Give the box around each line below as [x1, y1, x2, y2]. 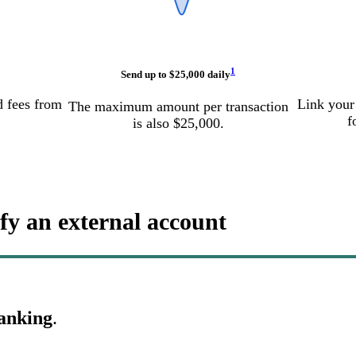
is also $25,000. [132, 115, 224, 132]
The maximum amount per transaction [68, 99, 288, 115]
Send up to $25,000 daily [121, 68, 230, 81]
